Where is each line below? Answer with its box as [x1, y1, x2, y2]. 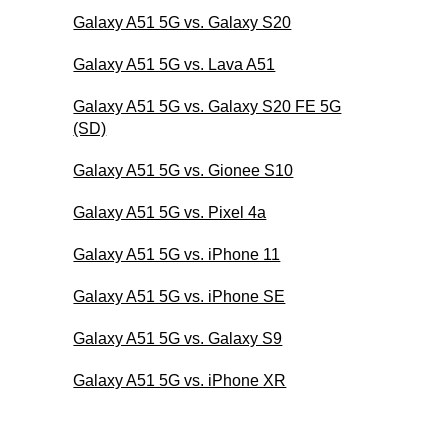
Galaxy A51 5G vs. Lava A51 [73, 55, 276, 73]
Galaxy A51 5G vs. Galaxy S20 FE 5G [73, 97, 342, 115]
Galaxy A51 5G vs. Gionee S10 [73, 161, 294, 179]
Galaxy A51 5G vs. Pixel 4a [73, 203, 267, 221]
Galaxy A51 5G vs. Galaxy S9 [73, 329, 283, 347]
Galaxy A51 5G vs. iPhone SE [73, 287, 286, 305]
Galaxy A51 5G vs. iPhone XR [73, 371, 287, 389]
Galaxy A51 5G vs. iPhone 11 [73, 245, 281, 263]
